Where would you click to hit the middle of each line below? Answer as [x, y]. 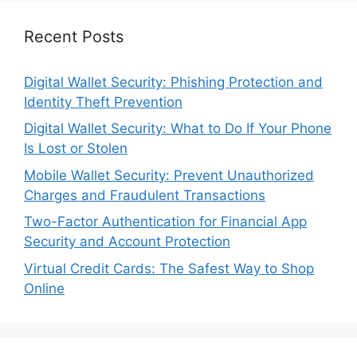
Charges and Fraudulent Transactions [145, 195]
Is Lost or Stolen [76, 148]
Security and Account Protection [127, 241]
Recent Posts [74, 36]
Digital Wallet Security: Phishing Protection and [173, 82]
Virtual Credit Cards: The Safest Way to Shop [169, 268]
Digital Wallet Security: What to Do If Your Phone [178, 128]
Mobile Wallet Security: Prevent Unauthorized [169, 175]
